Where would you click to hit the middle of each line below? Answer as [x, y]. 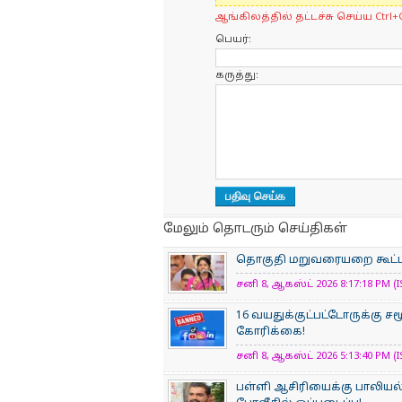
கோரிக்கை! [271, 332]
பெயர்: [233, 39]
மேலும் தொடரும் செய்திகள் [255, 229]
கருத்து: [237, 75]
